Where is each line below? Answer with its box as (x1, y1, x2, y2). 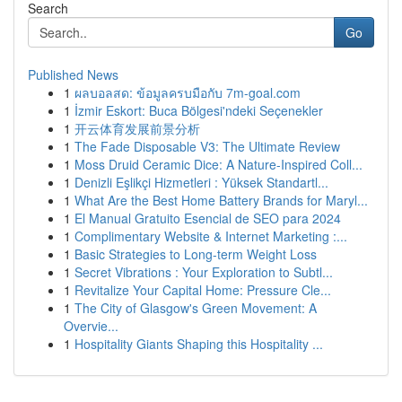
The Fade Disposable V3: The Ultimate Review (74, 137, 340, 155)
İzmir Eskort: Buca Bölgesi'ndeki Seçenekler (74, 101, 323, 119)
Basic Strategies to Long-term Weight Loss (74, 245, 317, 263)
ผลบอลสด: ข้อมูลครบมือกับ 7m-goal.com (74, 83, 301, 101)
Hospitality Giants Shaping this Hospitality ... (74, 335, 323, 353)
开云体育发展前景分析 (74, 119, 200, 137)
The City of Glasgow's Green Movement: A (74, 299, 317, 317)
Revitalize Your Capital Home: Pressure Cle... (74, 281, 331, 299)
